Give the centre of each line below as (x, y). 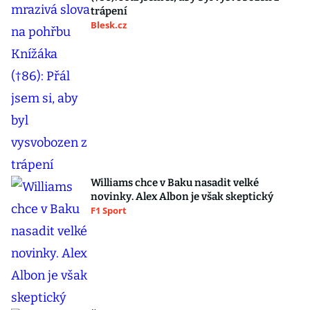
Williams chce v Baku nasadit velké (175, 183)
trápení (109, 11)
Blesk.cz (109, 25)
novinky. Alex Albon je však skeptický (182, 197)
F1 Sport (109, 210)
